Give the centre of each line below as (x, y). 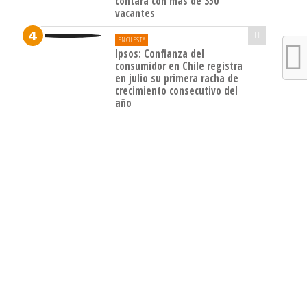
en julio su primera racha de (177, 78)
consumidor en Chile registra (179, 66)
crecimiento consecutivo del (176, 91)
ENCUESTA (132, 40)
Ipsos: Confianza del (160, 54)
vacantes (135, 13)
